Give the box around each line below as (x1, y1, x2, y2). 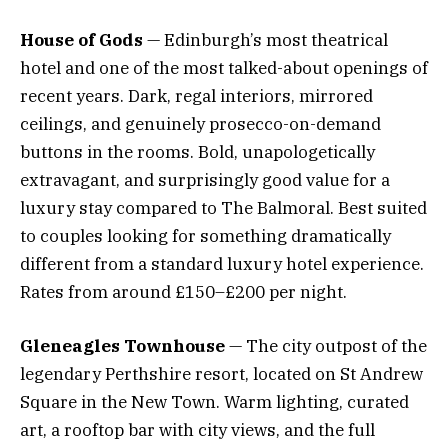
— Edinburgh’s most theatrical (143, 28, 388, 51)
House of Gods (20, 28, 143, 51)
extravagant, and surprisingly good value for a (20, 168, 390, 191)
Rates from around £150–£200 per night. (20, 280, 347, 303)
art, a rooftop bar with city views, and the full (20, 418, 375, 441)
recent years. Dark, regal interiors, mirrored (20, 84, 373, 107)
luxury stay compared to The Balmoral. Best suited (20, 196, 427, 219)
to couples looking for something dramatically (20, 224, 391, 247)
